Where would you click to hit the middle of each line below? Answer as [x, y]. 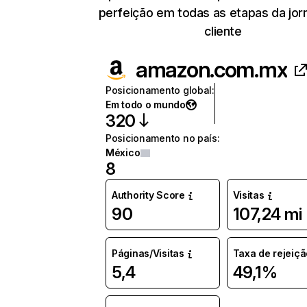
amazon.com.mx [212, 70]
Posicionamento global [159, 90]
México [123, 152]
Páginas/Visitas [148, 253]
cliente [223, 31]
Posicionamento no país [161, 138]
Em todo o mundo [146, 105]
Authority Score [148, 195]
